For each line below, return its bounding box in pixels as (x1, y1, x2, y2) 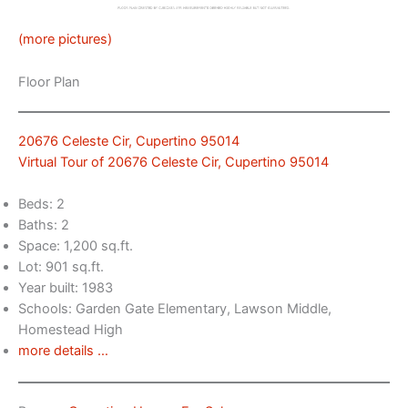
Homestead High (18, 321, 123, 339)
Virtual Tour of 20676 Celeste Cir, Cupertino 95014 (18, 153, 329, 170)
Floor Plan (18, 73, 80, 90)
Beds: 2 (18, 196, 65, 213)
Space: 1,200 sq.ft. (18, 238, 133, 255)
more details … (18, 342, 108, 360)
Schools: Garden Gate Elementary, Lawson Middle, (18, 301, 331, 318)
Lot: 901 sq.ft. (18, 259, 104, 276)
